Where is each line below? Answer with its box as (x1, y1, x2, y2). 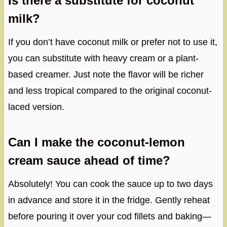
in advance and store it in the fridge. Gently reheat (8, 195, 210, 206)
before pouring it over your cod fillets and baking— (8, 211, 211, 222)
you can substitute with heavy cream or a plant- (8, 53, 199, 64)
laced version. (8, 102, 64, 112)
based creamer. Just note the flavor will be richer (8, 69, 204, 80)
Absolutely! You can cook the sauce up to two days (8, 179, 213, 190)
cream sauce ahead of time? (8, 154, 170, 168)
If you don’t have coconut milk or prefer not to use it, (8, 37, 217, 48)
